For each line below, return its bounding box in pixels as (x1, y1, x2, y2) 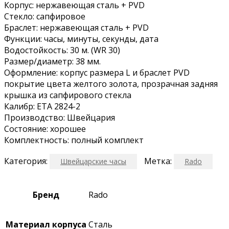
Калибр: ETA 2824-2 (4, 100, 80, 112)
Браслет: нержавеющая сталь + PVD (4, 21, 149, 33)
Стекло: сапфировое (4, 10, 85, 22)
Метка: (144, 155, 172, 167)
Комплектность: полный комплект (4, 134, 144, 146)
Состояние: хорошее (4, 123, 86, 134)
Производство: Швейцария (4, 111, 115, 123)
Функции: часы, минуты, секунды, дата (4, 33, 158, 44)
